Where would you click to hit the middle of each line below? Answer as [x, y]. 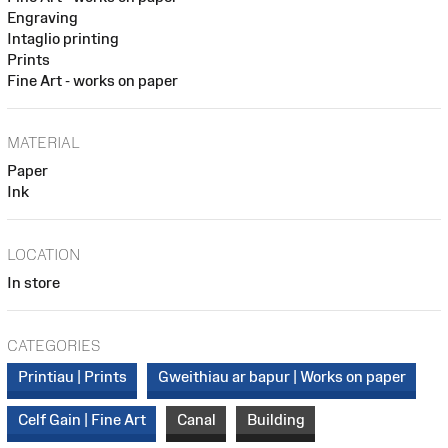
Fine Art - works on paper [92, 80]
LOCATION [44, 254]
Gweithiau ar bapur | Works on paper [281, 376]
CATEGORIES [53, 345]
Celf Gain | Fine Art [81, 419]
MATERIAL [43, 143]
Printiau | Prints [72, 376]
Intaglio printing [63, 38]
